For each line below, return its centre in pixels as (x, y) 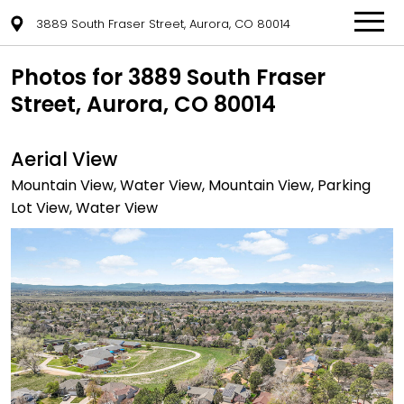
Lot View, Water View (84, 208)
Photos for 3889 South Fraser (168, 77)
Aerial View (64, 159)
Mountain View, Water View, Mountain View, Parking (191, 185)
